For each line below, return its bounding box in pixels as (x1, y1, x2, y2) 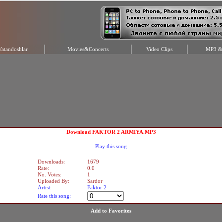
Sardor (87, 178, 103, 184)
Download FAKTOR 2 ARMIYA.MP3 (66, 129, 156, 135)
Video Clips (146, 47, 172, 52)
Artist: (38, 185, 52, 190)
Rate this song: (38, 193, 71, 199)
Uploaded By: (38, 178, 69, 184)
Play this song (95, 144, 127, 149)
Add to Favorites (90, 208, 131, 214)
